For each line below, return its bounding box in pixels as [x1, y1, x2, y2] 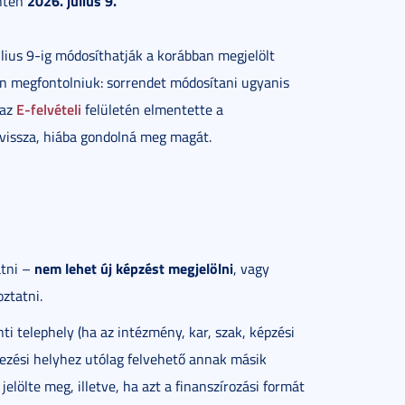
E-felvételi [16, 99, 81, 119]
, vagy [233, 259, 269, 278]
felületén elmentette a [81, 99, 223, 119]
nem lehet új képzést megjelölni [34, 258, 233, 278]
